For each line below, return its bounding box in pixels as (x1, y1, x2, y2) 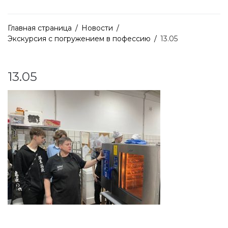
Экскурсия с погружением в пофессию (8, 34, 151, 43)
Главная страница (8, 23, 72, 33)
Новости (81, 23, 113, 33)
